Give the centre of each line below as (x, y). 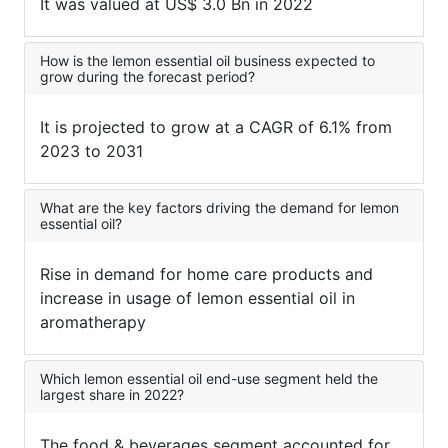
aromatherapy (93, 321)
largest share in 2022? (112, 394)
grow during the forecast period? (147, 76)
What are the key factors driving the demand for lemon (219, 207)
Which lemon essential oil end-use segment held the (209, 378)
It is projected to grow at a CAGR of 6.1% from (216, 126)
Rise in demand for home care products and (206, 273)
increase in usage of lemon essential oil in (197, 297)
